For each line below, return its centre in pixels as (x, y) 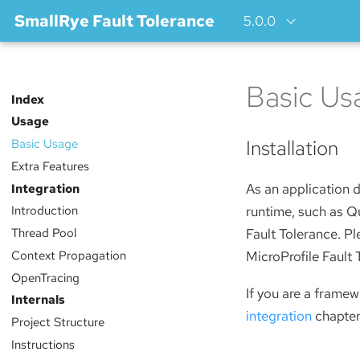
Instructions (43, 344)
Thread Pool (43, 233)
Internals (38, 300)
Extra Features (50, 166)
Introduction (44, 211)
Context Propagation (68, 255)
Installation (292, 148)
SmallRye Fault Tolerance (115, 21)
